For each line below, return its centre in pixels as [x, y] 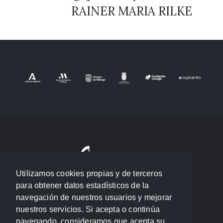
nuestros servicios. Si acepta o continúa [88, 210]
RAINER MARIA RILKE [132, 11]
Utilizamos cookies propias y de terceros [89, 174]
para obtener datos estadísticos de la [83, 186]
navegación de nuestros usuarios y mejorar [94, 198]
